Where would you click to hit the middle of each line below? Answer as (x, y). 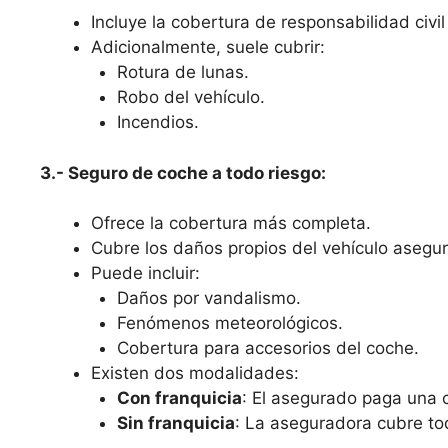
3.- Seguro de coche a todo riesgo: (183, 172)
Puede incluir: (145, 273)
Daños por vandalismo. (208, 298)
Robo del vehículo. (190, 97)
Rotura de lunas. (182, 72)
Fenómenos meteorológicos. (229, 323)
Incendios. (157, 122)
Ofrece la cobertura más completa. (231, 223)
